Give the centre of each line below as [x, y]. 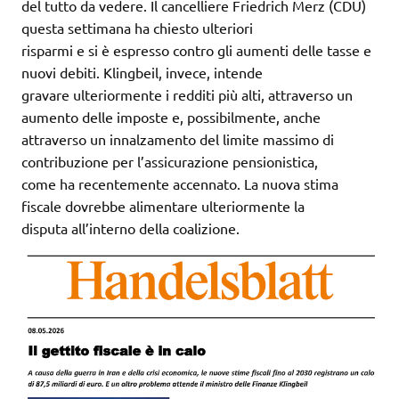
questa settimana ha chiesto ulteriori [137, 27]
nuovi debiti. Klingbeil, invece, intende [142, 72]
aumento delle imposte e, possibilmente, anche [171, 116]
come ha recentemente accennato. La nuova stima [180, 183]
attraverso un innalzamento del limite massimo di [178, 138]
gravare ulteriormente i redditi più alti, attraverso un [187, 94]
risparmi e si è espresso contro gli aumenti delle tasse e [196, 49]
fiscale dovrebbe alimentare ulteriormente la [163, 205]
